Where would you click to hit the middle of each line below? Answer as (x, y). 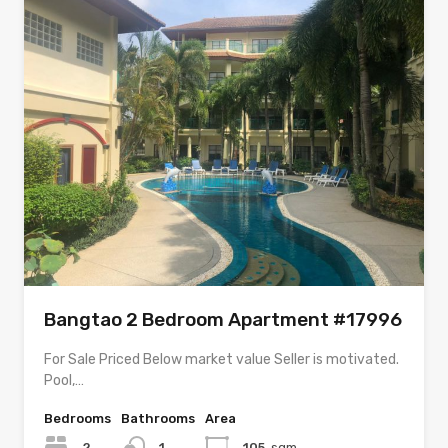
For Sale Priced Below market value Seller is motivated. (221, 360)
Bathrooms (158, 419)
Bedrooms (77, 419)
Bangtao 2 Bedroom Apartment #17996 (223, 320)
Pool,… (64, 381)
